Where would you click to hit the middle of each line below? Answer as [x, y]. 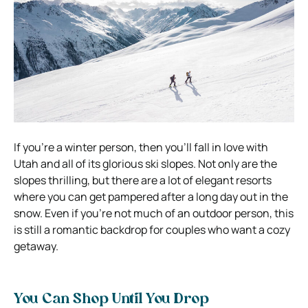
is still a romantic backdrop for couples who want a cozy [152, 229]
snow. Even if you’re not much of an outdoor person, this [154, 213]
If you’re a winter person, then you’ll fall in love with [141, 147]
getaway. [36, 246]
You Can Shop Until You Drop [111, 299]
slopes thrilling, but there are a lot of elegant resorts [143, 180]
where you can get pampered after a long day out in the [151, 196]
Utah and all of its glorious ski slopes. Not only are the [145, 163]
